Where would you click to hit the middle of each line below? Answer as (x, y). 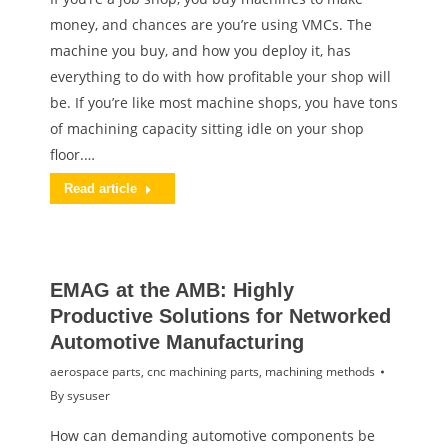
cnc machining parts (203, 371)
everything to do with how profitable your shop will (220, 76)
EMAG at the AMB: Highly (172, 290)
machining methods (320, 371)
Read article (100, 188)
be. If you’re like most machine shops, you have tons (224, 102)
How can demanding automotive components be (212, 435)
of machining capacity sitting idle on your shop (207, 128)
